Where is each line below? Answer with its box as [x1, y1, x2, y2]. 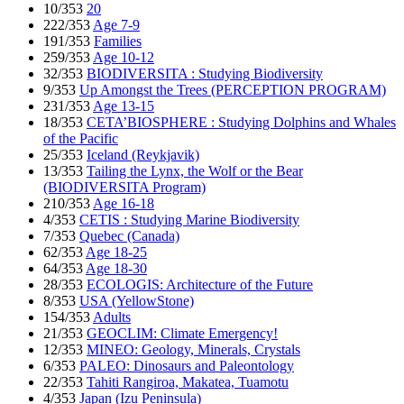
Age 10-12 [93, 50, 154, 66]
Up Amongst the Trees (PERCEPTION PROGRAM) [79, 82, 386, 98]
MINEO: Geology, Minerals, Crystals [87, 342, 300, 358]
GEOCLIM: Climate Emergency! [87, 326, 278, 342]
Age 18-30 [86, 261, 147, 277]
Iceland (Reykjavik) [87, 147, 199, 163]
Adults [93, 309, 131, 326]
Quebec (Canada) [79, 228, 179, 244]
